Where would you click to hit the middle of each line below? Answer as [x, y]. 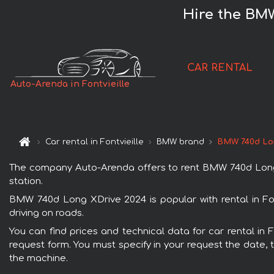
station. [26, 181]
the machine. [39, 258]
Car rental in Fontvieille [95, 142]
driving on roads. [46, 213]
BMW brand [181, 142]
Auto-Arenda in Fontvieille [70, 84]
